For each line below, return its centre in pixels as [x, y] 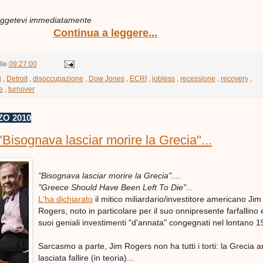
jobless [163, 79]
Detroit [17, 79]
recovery [235, 79]
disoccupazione [58, 79]
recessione [198, 79]
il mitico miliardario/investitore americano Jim [177, 199]
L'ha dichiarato [65, 199]
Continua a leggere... [105, 33]
